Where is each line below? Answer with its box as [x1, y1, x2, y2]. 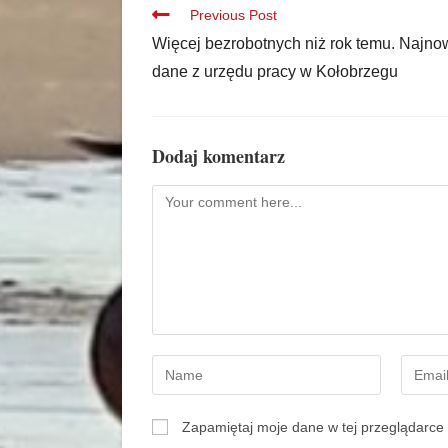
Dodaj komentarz [152, 143, 285, 170]
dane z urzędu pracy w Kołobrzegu [152, 63, 398, 81]
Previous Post [190, 7, 277, 24]
